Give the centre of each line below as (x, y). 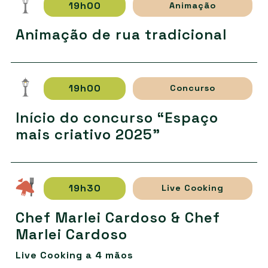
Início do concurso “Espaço (117, 117)
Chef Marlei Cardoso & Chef (118, 217)
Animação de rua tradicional (121, 34)
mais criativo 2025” (88, 134)
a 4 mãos (108, 255)
